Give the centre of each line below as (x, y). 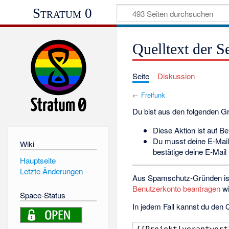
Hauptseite (38, 160)
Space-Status (42, 195)
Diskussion (176, 76)
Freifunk (153, 95)
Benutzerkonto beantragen (177, 189)
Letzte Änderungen (51, 171)
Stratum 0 (62, 13)
